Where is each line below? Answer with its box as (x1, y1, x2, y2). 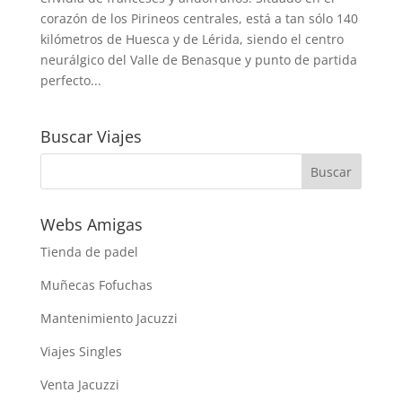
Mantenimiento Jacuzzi (39, 309, 178, 327)
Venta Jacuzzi (39, 375, 119, 393)
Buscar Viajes (39, 125, 142, 147)
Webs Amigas (39, 213, 143, 235)
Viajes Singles (39, 342, 122, 360)
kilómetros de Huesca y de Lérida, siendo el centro (39, 30, 344, 48)
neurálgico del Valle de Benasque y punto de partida (39, 50, 357, 68)
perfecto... (39, 71, 101, 89)
